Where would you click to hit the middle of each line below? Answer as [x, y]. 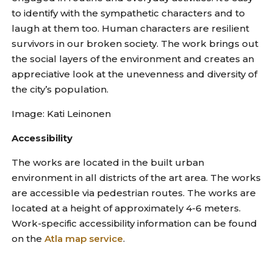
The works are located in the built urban [108, 163]
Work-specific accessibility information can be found [135, 224]
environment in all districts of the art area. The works [136, 178]
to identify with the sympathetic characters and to [129, 13]
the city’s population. [60, 90]
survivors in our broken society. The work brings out [135, 44]
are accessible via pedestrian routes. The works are [134, 193]
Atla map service [84, 239]
